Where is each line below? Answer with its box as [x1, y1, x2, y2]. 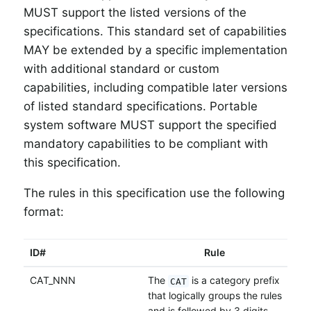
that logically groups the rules [147, 289, 282, 302]
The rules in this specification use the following [24, 185, 285, 200]
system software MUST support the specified [24, 117, 277, 132]
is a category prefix [189, 274, 280, 287]
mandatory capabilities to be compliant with [24, 136, 268, 151]
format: [24, 204, 64, 219]
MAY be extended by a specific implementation [24, 42, 287, 57]
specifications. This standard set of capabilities [24, 24, 287, 38]
